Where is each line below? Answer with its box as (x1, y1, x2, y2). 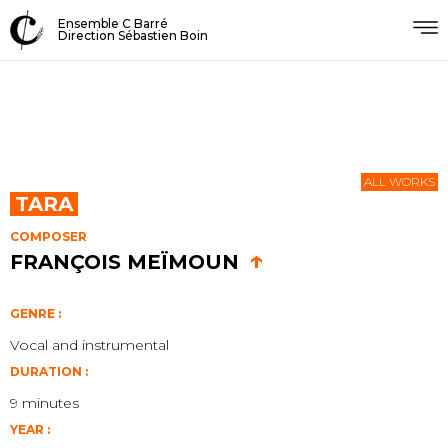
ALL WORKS (364, 174, 435, 189)
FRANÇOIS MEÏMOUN (10, 250, 239, 274)
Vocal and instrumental (10, 336, 169, 354)
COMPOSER (10, 229, 87, 244)
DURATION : (10, 364, 88, 379)
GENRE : (10, 306, 61, 321)
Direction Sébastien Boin (57, 28, 208, 43)
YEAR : (10, 422, 50, 437)
